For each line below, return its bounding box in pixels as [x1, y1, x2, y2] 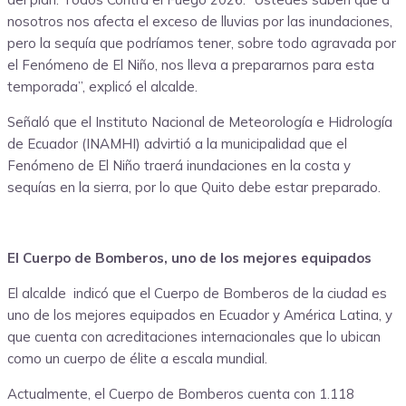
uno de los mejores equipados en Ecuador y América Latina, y [7, 306, 392, 324]
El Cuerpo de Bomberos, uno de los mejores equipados [7, 249, 372, 267]
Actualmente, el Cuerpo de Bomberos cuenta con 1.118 [7, 385, 354, 403]
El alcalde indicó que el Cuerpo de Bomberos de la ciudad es [7, 285, 387, 303]
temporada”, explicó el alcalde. [7, 78, 198, 96]
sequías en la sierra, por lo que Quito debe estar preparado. [7, 179, 381, 197]
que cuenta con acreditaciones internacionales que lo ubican [7, 328, 381, 346]
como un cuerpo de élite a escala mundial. [7, 350, 267, 368]
